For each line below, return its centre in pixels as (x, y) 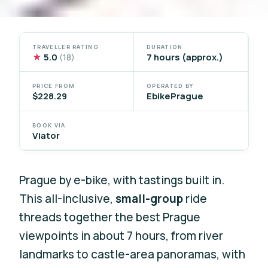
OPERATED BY (170, 86)
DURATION (165, 47)
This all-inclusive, (68, 198)
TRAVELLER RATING (66, 47)
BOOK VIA (49, 125)
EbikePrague (175, 96)
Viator (46, 135)
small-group (150, 198)
